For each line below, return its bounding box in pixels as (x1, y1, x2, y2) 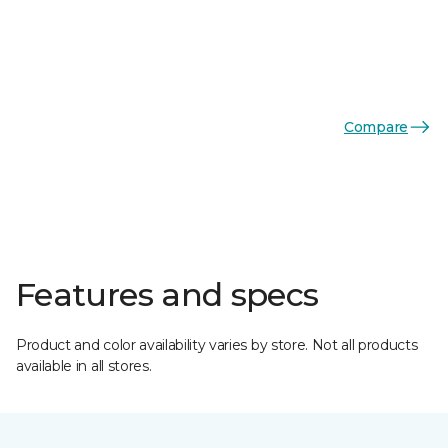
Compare (343, 117, 408, 136)
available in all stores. (16, 357, 152, 375)
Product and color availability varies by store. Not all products (16, 336, 418, 354)
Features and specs (16, 275, 319, 314)
